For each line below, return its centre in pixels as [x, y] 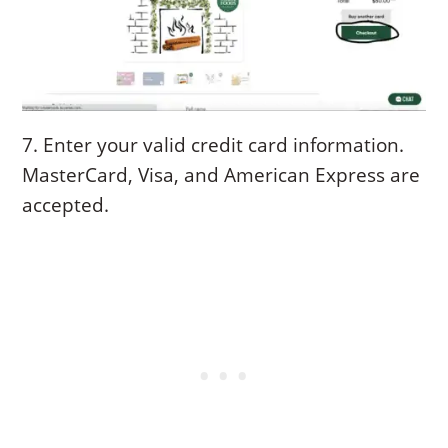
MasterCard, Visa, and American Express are [221, 175]
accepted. [66, 205]
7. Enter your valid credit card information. [213, 145]
